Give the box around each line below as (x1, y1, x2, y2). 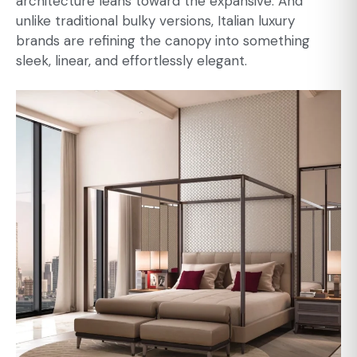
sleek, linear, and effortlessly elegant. (16, 52, 247, 70)
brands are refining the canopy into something (16, 32, 310, 50)
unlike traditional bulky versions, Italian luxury (16, 12, 295, 30)
